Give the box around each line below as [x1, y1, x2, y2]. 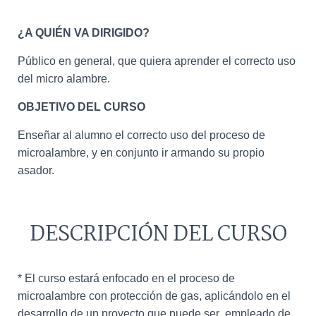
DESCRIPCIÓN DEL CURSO [29, 218, 287, 252]
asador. [18, 164, 54, 176]
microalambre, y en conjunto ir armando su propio [18, 147, 265, 159]
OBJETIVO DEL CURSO [18, 101, 145, 113]
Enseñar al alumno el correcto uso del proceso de [18, 129, 265, 141]
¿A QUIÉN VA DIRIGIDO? [18, 27, 150, 39]
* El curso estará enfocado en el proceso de [18, 272, 235, 284]
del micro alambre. [18, 73, 110, 85]
